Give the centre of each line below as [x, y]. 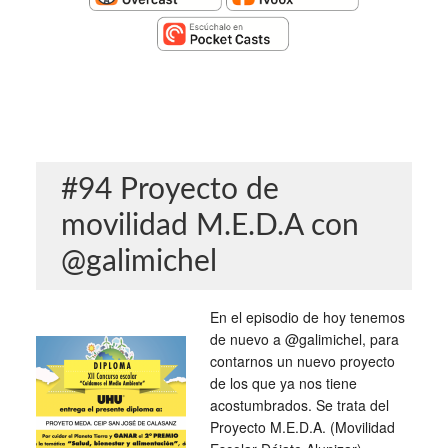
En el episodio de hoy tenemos [307, 317]
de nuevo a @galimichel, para [304, 339]
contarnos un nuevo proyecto [302, 361]
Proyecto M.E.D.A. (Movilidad [302, 427]
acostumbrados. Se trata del [299, 405]
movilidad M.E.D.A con [209, 226]
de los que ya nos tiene [283, 383]
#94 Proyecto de [169, 190]
